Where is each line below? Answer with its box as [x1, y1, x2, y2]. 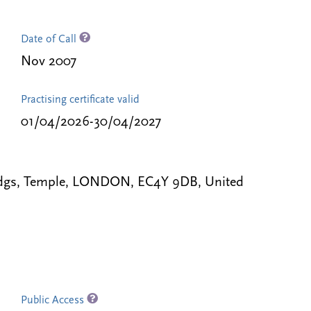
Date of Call [20, 34, 79, 45]
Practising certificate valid [20, 94, 140, 106]
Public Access [20, 295, 87, 306]
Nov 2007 [20, 55, 76, 69]
